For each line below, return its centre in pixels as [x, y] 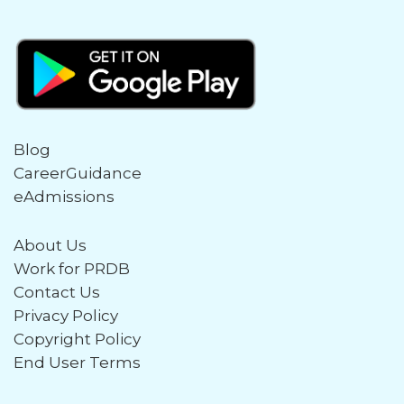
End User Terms [77, 363]
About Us [50, 246]
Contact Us [57, 293]
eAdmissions [64, 197]
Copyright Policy [77, 340]
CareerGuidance [78, 174]
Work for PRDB [72, 269]
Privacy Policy [66, 316]
